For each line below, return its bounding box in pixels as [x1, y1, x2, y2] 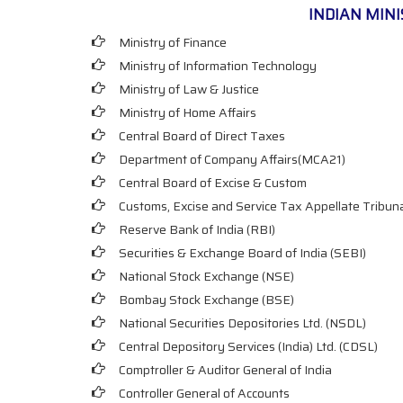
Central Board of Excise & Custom [119, 173, 307, 193]
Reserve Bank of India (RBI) [119, 219, 275, 239]
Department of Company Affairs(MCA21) [119, 149, 345, 169]
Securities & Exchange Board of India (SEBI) [119, 243, 366, 263]
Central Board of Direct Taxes [119, 126, 285, 146]
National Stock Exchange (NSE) [119, 266, 294, 286]
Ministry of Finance [119, 32, 227, 52]
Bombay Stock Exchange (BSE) [119, 290, 294, 309]
